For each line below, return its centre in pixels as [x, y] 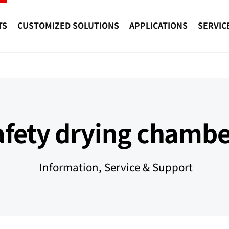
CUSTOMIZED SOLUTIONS [68, 25]
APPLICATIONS [158, 25]
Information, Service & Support [114, 167]
